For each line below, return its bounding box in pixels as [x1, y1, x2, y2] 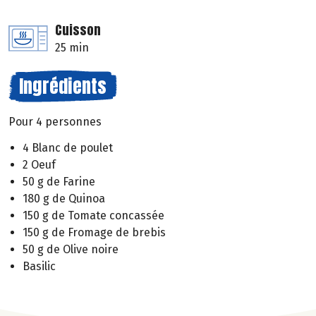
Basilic [23, 259, 56, 273]
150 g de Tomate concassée [23, 208, 164, 222]
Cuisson [55, 20, 101, 40]
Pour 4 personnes [8, 115, 102, 129]
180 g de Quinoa [23, 191, 105, 205]
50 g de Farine [23, 174, 95, 188]
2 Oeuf [23, 157, 56, 171]
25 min [55, 41, 89, 55]
